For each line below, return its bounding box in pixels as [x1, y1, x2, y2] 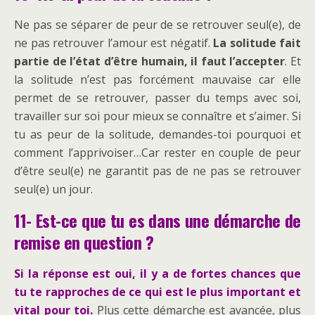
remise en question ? [14, 229, 154, 255]
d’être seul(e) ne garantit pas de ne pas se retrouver [14, 163, 301, 179]
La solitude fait [213, 35, 301, 51]
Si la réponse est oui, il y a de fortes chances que [14, 266, 301, 282]
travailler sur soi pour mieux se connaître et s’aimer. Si [14, 108, 301, 124]
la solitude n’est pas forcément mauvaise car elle [14, 72, 301, 88]
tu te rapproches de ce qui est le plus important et [14, 284, 301, 300]
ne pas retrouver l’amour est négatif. [14, 35, 213, 51]
